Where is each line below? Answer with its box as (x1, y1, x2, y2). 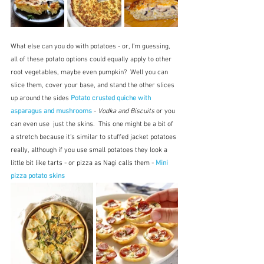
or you (154, 107, 177, 115)
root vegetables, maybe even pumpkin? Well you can (11, 68, 170, 77)
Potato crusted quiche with (71, 94, 153, 103)
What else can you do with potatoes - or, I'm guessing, (11, 42, 172, 51)
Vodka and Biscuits (98, 107, 154, 115)
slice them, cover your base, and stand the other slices (11, 81, 176, 90)
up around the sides (11, 94, 71, 103)
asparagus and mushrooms (11, 107, 92, 115)
